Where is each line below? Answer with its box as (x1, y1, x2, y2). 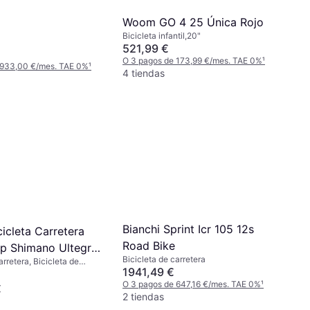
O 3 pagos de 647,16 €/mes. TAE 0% (122, 279, 261, 290)
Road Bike (122, 239, 175, 253)
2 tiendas (122, 291, 164, 303)
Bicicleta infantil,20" (122, 30, 201, 41)
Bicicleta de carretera (122, 254, 206, 265)
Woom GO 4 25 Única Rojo (122, 15, 264, 29)
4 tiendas (122, 66, 165, 79)
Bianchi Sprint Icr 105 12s (122, 222, 254, 237)
